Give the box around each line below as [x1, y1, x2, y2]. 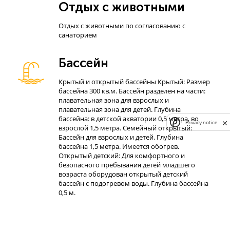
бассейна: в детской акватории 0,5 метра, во [59, 114, 199, 123]
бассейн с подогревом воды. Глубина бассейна [59, 179, 208, 188]
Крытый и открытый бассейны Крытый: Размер [59, 77, 210, 86]
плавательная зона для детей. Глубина [59, 105, 181, 114]
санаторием [59, 30, 97, 40]
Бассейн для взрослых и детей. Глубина [59, 132, 183, 142]
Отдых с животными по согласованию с [59, 21, 185, 30]
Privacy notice [185, 119, 217, 125]
